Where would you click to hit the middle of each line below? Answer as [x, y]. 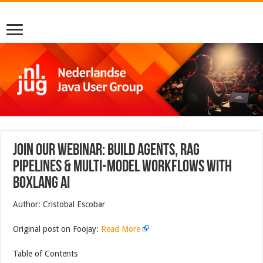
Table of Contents [45, 253]
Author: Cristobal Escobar [59, 204]
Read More [121, 229]
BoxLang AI [42, 183]
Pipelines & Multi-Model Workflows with [123, 167]
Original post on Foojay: [57, 229]
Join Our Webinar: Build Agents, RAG [107, 151]
